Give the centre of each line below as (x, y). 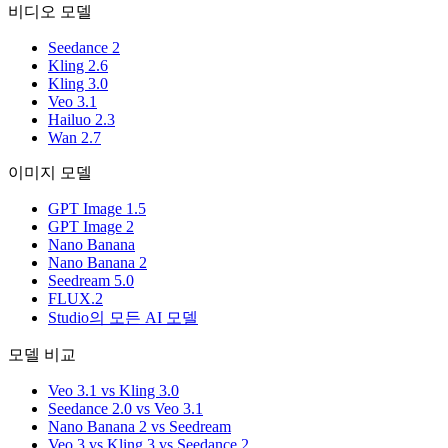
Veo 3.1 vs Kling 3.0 (113, 390)
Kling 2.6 (78, 65)
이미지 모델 (50, 172)
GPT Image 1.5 (97, 208)
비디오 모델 (50, 11)
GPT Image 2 (91, 226)
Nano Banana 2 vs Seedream (139, 426)
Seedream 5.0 (91, 280)
